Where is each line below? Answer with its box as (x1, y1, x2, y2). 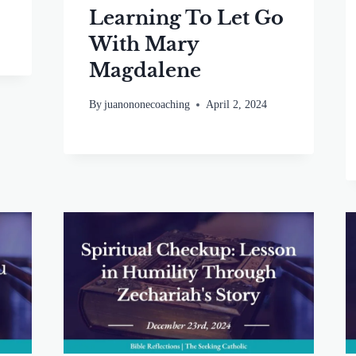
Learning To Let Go (88, 6, 284, 29)
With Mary (88, 32, 199, 56)
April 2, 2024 (205, 98, 267, 111)
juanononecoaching (103, 98, 190, 111)
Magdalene (88, 58, 201, 82)
